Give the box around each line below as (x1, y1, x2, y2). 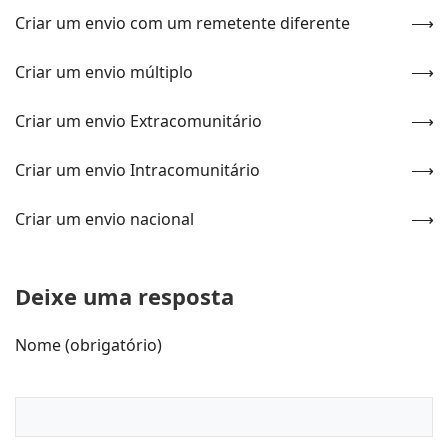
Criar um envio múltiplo (15, 60, 193, 83)
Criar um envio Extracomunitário (15, 109, 262, 132)
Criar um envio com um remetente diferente (15, 11, 350, 34)
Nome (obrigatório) (15, 333, 162, 356)
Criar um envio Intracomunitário (15, 158, 260, 181)
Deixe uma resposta (15, 280, 234, 311)
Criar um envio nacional (15, 207, 194, 230)
